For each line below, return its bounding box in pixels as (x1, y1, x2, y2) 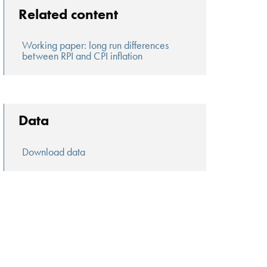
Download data (22, 144, 86, 159)
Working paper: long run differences (22, 38, 169, 52)
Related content (18, 4, 118, 23)
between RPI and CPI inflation (22, 49, 143, 63)
